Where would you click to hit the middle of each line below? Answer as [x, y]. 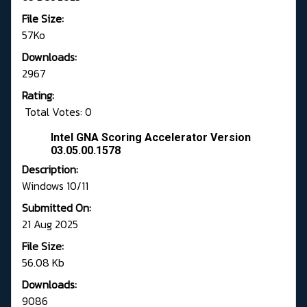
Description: [50, 170]
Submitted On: [57, 208]
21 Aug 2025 [50, 224]
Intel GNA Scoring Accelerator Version [151, 138]
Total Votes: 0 [57, 112]
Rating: [38, 96]
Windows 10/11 [55, 186]
